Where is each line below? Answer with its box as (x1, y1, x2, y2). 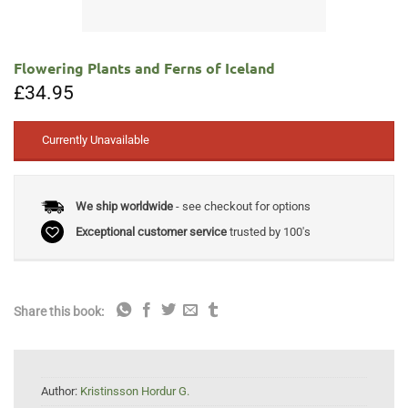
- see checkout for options (172, 199, 311, 214)
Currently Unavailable (42, 133, 149, 148)
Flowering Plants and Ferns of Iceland (14, 57, 275, 77)
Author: (41, 384, 80, 399)
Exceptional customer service (75, 224, 227, 239)
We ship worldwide (75, 199, 173, 214)
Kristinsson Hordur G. (80, 384, 189, 399)
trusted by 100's (226, 224, 311, 239)
